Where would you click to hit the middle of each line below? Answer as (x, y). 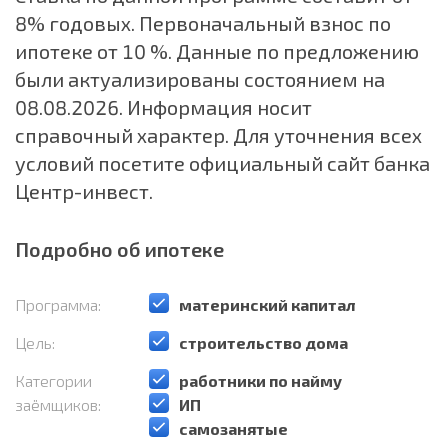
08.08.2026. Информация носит (163, 107)
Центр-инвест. (84, 191)
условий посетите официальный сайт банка (222, 163)
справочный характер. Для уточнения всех (218, 135)
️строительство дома (263, 342)
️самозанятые (235, 428)
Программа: (58, 304)
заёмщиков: (58, 404)
